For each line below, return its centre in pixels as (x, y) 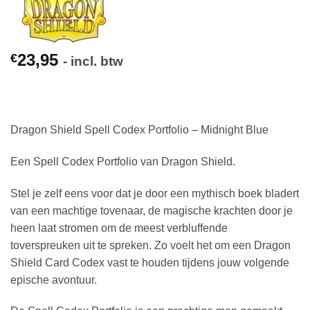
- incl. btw (93, 61)
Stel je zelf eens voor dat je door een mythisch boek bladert (155, 193)
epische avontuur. (54, 280)
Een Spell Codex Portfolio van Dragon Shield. (123, 161)
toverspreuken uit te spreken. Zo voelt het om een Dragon (151, 245)
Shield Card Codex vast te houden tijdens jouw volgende (150, 262)
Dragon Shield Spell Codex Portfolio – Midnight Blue (139, 129)
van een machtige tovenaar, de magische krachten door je (152, 210)
